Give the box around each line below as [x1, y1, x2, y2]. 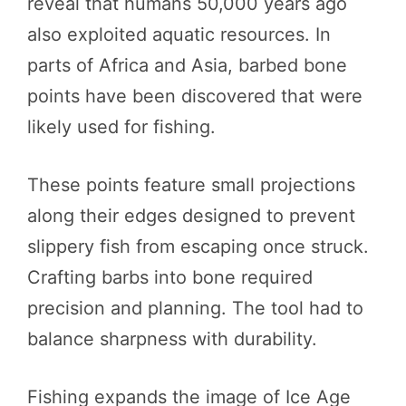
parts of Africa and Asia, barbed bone [27, 53, 347, 76]
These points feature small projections [27, 173, 355, 196]
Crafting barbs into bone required [27, 266, 313, 288]
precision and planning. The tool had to [27, 296, 363, 319]
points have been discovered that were [27, 84, 362, 107]
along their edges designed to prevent [27, 204, 355, 227]
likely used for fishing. [27, 115, 216, 138]
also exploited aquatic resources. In [27, 23, 331, 45]
